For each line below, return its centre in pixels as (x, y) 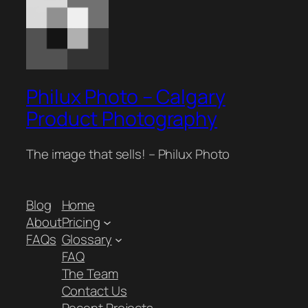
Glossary (87, 239)
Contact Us (94, 290)
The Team (90, 273)
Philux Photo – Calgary (126, 96)
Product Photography (122, 118)
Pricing (81, 222)
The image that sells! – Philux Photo (128, 154)
